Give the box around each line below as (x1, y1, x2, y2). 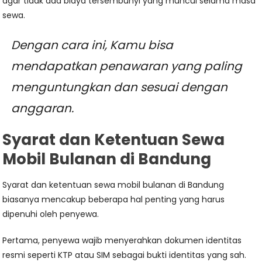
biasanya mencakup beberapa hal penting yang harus (2, 194, 225, 206)
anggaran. (11, 100, 74, 117)
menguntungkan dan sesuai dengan (11, 79, 228, 96)
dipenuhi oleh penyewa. (2, 208, 99, 220)
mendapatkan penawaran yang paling (11, 58, 243, 75)
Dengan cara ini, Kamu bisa (11, 37, 174, 54)
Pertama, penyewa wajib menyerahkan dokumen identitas (2, 235, 242, 247)
